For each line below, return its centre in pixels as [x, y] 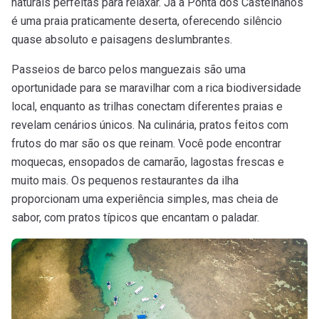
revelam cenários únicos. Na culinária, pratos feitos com [150, 125]
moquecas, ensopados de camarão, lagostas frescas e [148, 162]
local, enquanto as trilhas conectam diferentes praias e [147, 107]
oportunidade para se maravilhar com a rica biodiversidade [156, 88]
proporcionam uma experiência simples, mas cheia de [145, 199]
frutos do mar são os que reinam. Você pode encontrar [146, 144]
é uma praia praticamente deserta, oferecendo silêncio [147, 21]
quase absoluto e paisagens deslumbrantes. [122, 40]
